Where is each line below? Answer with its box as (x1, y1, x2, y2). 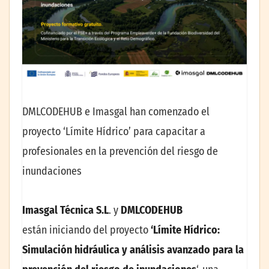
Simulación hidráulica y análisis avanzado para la (22, 243, 244, 257)
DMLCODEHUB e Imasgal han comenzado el (22, 104, 210, 118)
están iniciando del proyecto (22, 223, 151, 237)
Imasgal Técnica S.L (22, 204, 109, 217)
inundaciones (22, 164, 82, 178)
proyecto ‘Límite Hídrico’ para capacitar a (22, 124, 205, 138)
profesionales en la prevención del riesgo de (22, 144, 218, 158)
